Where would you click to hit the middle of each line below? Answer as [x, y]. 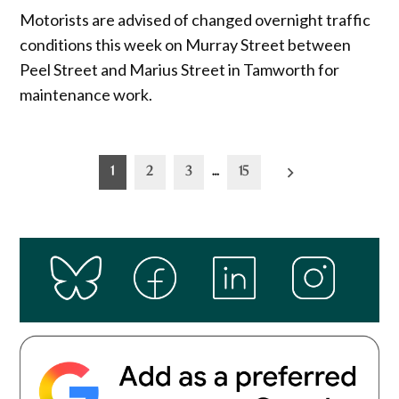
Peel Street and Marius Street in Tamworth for [180, 70]
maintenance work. [86, 95]
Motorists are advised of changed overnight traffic [195, 20]
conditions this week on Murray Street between [186, 45]
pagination [70, 194]
